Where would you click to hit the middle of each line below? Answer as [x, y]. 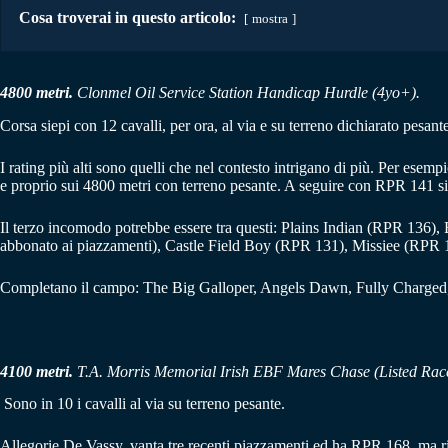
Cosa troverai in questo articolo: [127, 17]
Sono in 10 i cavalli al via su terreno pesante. [144, 404]
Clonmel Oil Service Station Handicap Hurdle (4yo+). [248, 92]
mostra [270, 18]
